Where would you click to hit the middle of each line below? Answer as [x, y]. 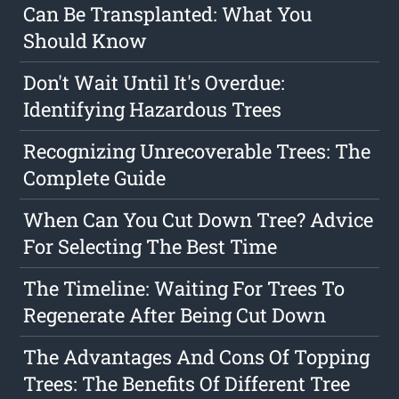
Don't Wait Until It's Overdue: [155, 83]
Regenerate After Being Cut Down [175, 315]
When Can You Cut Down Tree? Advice [199, 220]
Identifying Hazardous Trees [153, 110]
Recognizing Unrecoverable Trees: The [197, 151]
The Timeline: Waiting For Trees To [184, 289]
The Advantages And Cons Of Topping [197, 357]
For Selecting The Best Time [151, 247]
